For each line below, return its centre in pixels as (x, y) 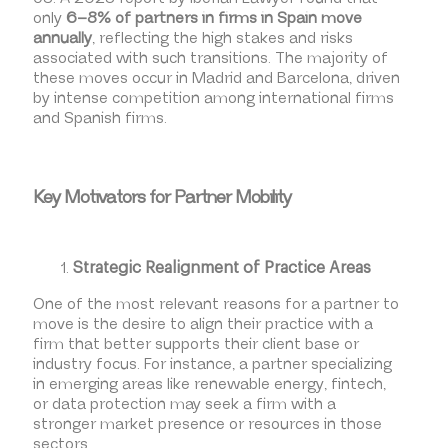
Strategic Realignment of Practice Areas (221, 267)
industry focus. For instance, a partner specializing (212, 364)
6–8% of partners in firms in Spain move (213, 19)
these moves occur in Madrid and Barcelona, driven (216, 79)
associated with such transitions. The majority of (210, 59)
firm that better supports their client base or (195, 344)
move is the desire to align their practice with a (202, 324)
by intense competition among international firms (213, 99)
